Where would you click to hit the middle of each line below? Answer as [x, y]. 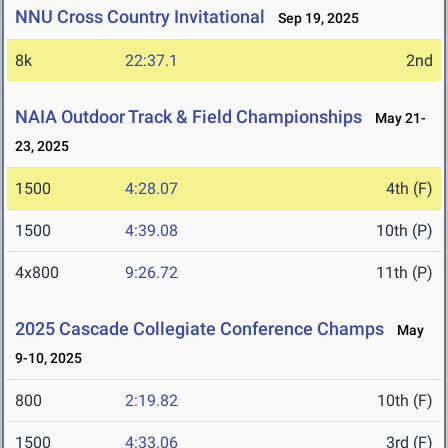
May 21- [396, 118]
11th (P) [404, 273]
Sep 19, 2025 [314, 18]
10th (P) [404, 231]
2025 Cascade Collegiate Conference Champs [199, 329]
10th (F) [405, 401]
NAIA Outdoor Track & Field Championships [188, 117]
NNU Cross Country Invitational [140, 17]
